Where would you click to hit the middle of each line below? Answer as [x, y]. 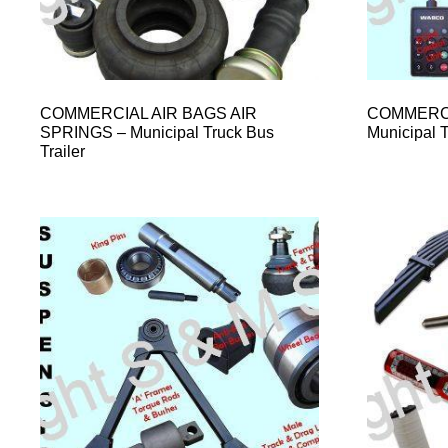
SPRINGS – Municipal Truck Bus [157, 132]
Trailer [62, 151]
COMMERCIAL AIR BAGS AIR [148, 113]
